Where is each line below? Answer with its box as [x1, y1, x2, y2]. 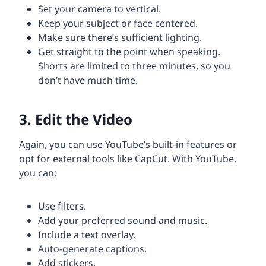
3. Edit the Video [19, 109, 132, 129]
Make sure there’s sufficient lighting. [38, 31, 202, 45]
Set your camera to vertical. [38, 2, 161, 16]
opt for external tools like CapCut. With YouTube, [19, 152, 236, 166]
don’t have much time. [38, 74, 138, 87]
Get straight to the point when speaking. [38, 45, 220, 59]
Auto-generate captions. [38, 242, 147, 256]
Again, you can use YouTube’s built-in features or [19, 138, 237, 151]
